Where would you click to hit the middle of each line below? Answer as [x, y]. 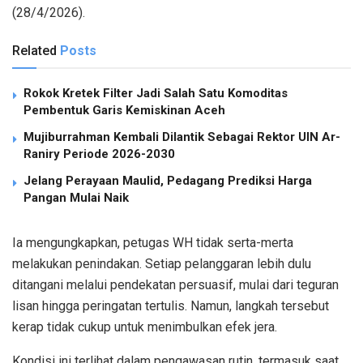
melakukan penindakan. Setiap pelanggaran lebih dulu [162, 263]
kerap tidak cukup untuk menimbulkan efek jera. [145, 327]
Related [34, 50]
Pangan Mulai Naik [76, 197]
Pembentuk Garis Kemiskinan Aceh [124, 110]
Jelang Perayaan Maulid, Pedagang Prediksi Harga [168, 180]
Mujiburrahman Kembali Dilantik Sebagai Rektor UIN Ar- [182, 137]
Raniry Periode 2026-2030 [99, 154]
